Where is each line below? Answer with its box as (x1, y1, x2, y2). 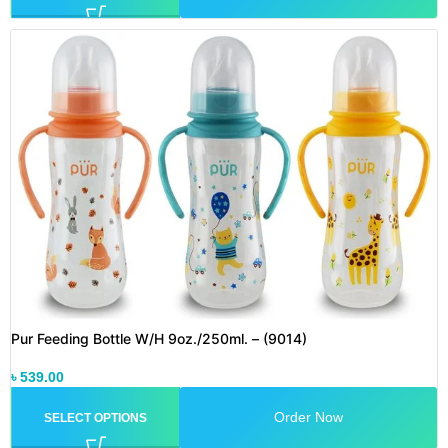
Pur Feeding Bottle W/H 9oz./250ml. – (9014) (11, 329, 307, 347)
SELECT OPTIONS (44, 410, 147, 425)
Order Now (274, 409, 343, 426)
